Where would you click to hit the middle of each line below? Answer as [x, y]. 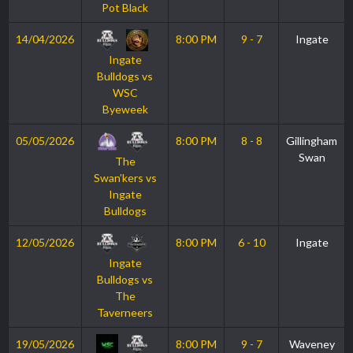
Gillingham [312, 141]
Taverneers [125, 312]
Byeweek [125, 109]
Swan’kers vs [125, 178]
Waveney [312, 344]
